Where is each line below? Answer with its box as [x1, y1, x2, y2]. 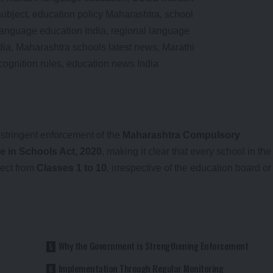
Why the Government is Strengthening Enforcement [58, 238, 249, 252]
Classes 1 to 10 [37, 162, 107, 173]
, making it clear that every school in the [102, 146, 271, 157]
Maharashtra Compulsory [122, 129, 240, 140]
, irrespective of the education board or [107, 162, 271, 173]
